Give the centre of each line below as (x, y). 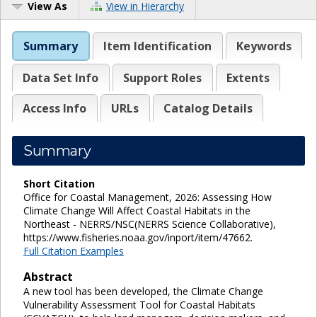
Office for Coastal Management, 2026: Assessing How (148, 197)
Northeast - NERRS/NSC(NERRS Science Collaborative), (150, 224)
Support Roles (163, 77)
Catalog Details (208, 108)
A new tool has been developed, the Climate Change (143, 291)
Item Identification (158, 46)
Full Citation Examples (74, 250)
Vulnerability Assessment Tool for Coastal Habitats (139, 304)
